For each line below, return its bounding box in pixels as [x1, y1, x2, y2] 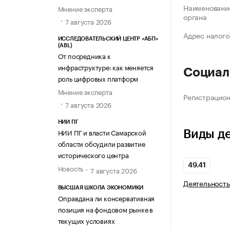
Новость [57, 163, 84, 174]
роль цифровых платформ [57, 73, 139, 84]
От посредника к [57, 50, 111, 61]
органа [183, 11, 207, 23]
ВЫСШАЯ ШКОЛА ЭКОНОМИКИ [57, 184, 144, 190]
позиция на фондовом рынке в [57, 203, 154, 214]
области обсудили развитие [57, 138, 145, 149]
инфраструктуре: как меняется [57, 62, 154, 72]
